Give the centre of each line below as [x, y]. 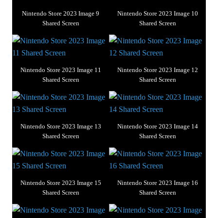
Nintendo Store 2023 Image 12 [157, 70]
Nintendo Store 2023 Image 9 [61, 14]
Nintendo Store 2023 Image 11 [61, 70]
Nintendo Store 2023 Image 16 [157, 183]
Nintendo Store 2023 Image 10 [157, 14]
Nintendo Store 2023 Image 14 [157, 127]
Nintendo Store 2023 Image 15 [61, 183]
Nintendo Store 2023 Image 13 [61, 127]
